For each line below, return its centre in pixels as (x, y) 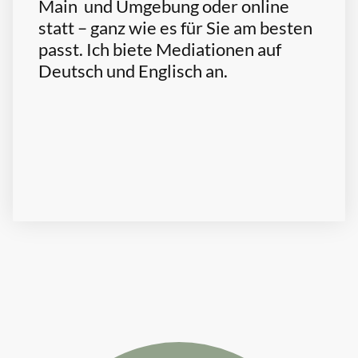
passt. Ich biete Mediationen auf (160, 49)
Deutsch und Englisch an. (133, 70)
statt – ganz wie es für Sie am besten (175, 27)
